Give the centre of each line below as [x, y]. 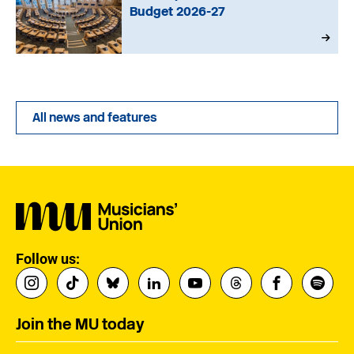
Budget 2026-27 [178, 11]
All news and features [95, 117]
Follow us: [48, 258]
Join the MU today [80, 324]
